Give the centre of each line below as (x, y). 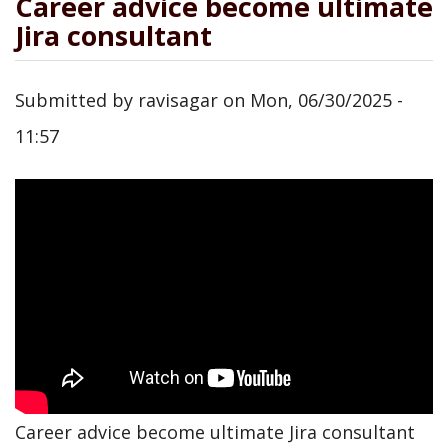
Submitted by (76, 99)
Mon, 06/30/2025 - (326, 99)
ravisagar (178, 99)
